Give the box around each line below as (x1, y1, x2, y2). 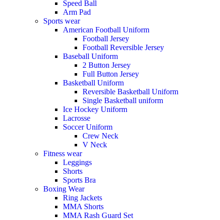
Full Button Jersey (82, 70, 139, 79)
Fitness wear (43, 149, 82, 158)
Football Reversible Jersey (82, 43, 164, 52)
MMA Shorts (63, 202, 104, 211)
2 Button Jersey (82, 61, 131, 70)
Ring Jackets (63, 193, 102, 202)
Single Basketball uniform (82, 96, 163, 105)
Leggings (63, 158, 92, 167)
